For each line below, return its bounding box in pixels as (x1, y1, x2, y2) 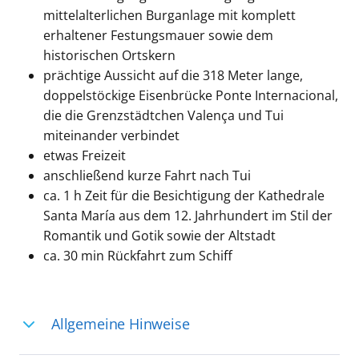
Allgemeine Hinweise (50, 314, 190, 334)
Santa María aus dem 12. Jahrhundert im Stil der (42, 207, 333, 225)
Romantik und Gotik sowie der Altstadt (42, 227, 276, 245)
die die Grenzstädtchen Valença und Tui (42, 107, 284, 125)
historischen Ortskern (42, 46, 175, 65)
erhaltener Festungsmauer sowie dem (42, 26, 273, 45)
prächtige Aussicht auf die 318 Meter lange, (42, 67, 303, 85)
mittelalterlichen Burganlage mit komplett (42, 6, 296, 25)
